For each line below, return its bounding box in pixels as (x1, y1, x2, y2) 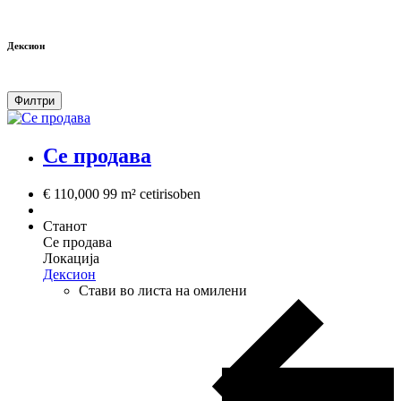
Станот (43, 218, 87, 235)
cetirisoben (140, 186, 200, 202)
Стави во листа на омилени (79, 283, 247, 299)
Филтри (14, 94, 55, 108)
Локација (43, 251, 99, 267)
